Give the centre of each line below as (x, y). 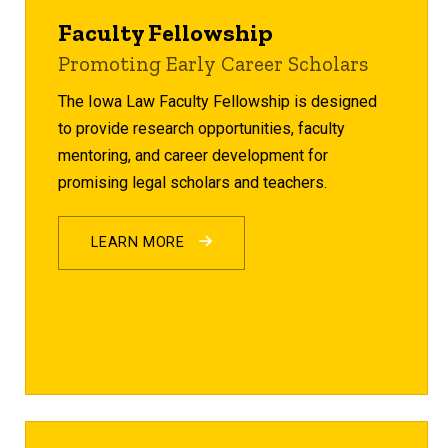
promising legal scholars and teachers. (193, 182)
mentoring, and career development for (193, 155)
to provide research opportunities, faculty (202, 128)
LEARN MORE (140, 242)
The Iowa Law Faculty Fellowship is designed (218, 101)
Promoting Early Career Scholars (213, 63)
